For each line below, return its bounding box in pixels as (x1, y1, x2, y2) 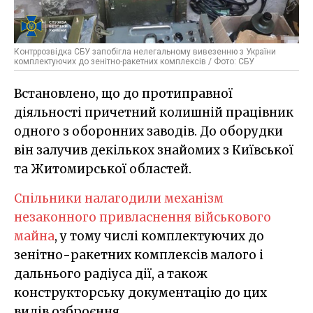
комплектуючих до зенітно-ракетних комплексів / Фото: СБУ (14, 57, 254, 67)
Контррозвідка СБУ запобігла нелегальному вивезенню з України (14, 47, 276, 57)
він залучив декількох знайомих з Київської (14, 143, 293, 159)
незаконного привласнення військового (14, 210, 271, 226)
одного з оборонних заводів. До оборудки (14, 124, 283, 140)
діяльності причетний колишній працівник (14, 105, 293, 121)
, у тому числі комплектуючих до (54, 228, 264, 245)
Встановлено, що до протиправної (14, 86, 233, 102)
